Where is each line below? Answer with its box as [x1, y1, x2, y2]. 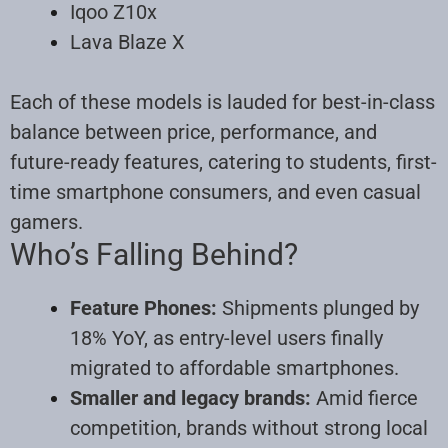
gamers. [10, 209, 83, 234]
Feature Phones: [70, 295, 217, 320]
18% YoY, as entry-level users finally [70, 325, 383, 350]
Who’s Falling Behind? [10, 236, 298, 272]
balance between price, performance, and [10, 119, 377, 144]
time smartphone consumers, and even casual [10, 179, 421, 204]
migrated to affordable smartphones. [70, 355, 399, 380]
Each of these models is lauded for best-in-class [10, 89, 435, 114]
